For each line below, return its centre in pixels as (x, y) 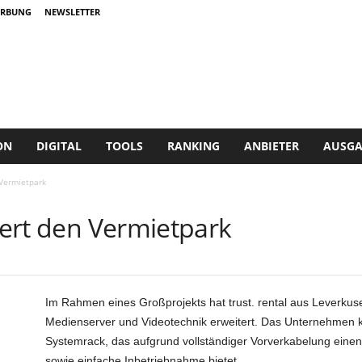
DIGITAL (59, 146)
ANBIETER (271, 146)
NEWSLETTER (72, 12)
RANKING (193, 146)
